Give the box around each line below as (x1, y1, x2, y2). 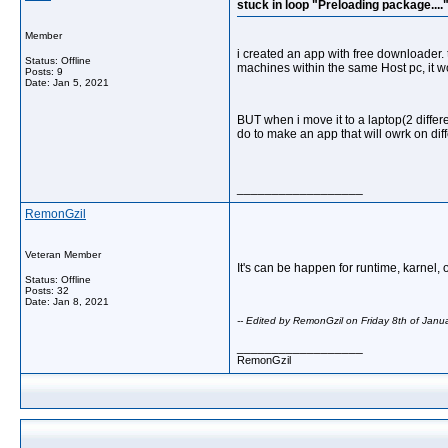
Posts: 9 (25, 66, 63, 77)
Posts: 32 (25, 285, 69, 296)
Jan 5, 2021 (53, 77, 109, 88)
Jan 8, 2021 (53, 296, 109, 307)
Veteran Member (25, 249, 101, 260)
